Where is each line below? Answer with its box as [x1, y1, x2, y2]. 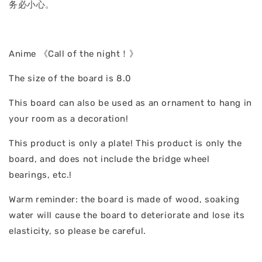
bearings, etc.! [9, 170, 72, 181]
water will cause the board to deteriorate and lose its [9, 210, 245, 221]
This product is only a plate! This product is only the [9, 138, 242, 149]
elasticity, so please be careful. [9, 226, 146, 237]
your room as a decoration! [9, 113, 129, 125]
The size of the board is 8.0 [9, 73, 132, 84]
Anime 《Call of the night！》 [9, 49, 139, 60]
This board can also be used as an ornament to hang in [9, 98, 252, 109]
